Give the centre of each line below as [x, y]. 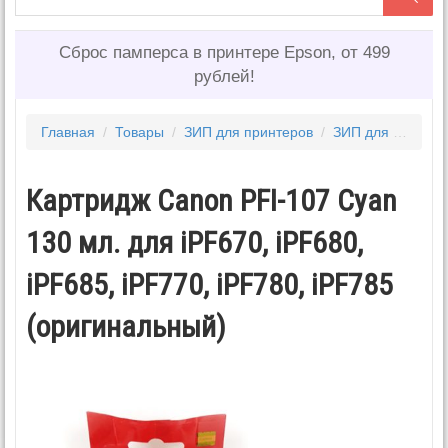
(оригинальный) [126, 326]
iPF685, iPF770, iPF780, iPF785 [209, 284]
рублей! [224, 76]
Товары [139, 131]
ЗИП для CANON [363, 131]
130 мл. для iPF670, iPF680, [194, 242]
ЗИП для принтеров [248, 131]
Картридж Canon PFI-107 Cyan [211, 200]
